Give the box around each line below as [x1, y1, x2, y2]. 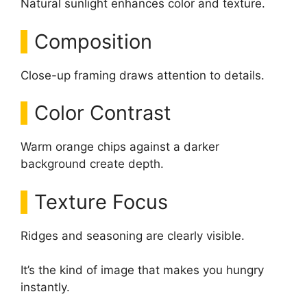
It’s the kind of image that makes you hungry [21, 263, 264, 278]
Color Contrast [34, 101, 171, 125]
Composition [34, 29, 152, 53]
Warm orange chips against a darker [21, 140, 219, 154]
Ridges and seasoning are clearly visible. [21, 228, 245, 243]
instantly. [21, 280, 70, 295]
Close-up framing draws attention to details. [21, 68, 265, 82]
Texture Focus [34, 189, 168, 214]
